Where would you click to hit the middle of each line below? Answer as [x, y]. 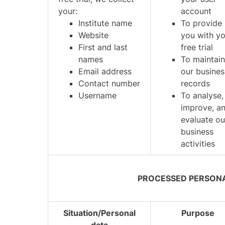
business [197, 132]
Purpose [198, 213]
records [196, 83]
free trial [197, 47]
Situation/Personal [99, 213]
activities [198, 144]
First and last [103, 47]
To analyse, [202, 95]
